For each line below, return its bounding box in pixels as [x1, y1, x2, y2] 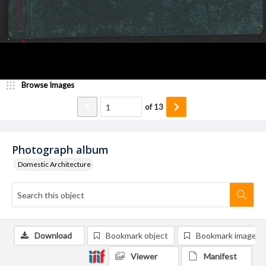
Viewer [131, 251, 157, 261]
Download [34, 230, 72, 240]
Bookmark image [196, 230, 256, 240]
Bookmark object [106, 230, 168, 240]
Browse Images [21, 80, 74, 90]
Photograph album [12, 142, 109, 157]
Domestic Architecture [18, 160, 91, 169]
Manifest [204, 251, 237, 261]
